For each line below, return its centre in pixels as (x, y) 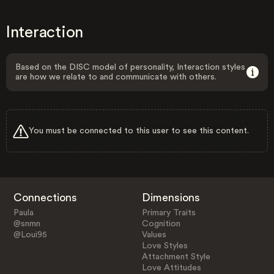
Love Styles (165, 246)
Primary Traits (169, 213)
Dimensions (171, 197)
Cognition (161, 224)
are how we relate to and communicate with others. (116, 77)
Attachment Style (176, 257)
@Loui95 (30, 235)
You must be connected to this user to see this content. (139, 131)
